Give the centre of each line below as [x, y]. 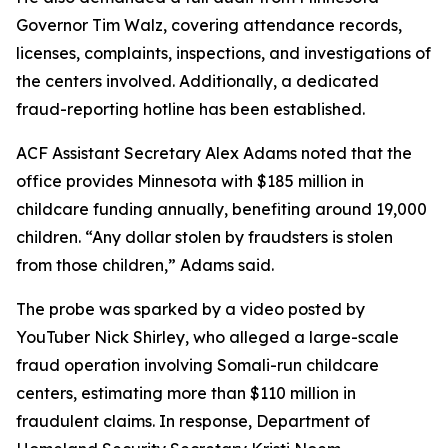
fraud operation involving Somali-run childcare [197, 365]
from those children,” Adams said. [145, 265]
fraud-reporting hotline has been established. [190, 109]
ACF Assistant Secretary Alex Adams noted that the [214, 153]
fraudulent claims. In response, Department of [193, 421]
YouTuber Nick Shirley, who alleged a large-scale [207, 337]
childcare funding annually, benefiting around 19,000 [221, 209]
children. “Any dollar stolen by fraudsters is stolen [204, 237]
